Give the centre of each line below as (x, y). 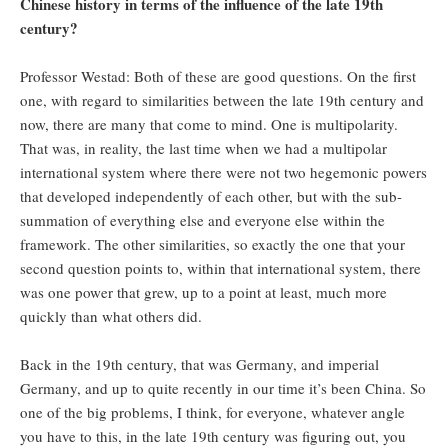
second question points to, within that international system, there (220, 268)
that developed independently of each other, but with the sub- (211, 196)
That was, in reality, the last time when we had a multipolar (203, 148)
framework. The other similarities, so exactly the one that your (212, 244)
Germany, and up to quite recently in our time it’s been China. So (223, 388)
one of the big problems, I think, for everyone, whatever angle (212, 412)
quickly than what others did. (113, 316)
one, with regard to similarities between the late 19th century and (222, 100)
